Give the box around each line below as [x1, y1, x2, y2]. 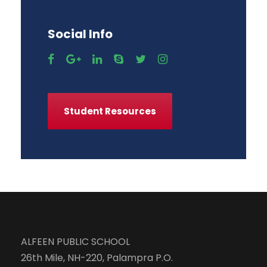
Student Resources [64, 104, 156, 117]
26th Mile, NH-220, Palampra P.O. [21, 250, 173, 265]
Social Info [48, 26, 113, 43]
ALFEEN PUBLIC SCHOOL [21, 234, 130, 249]
